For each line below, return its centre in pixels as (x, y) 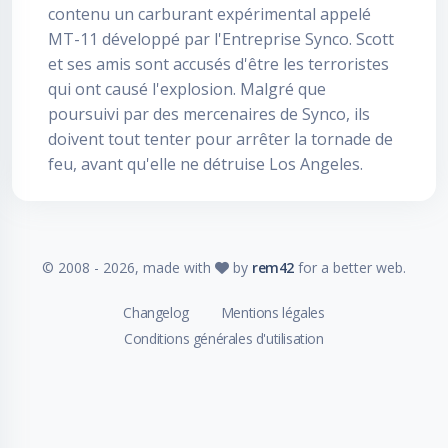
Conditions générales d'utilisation (224, 338)
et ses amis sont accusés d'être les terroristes (218, 64)
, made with (175, 267)
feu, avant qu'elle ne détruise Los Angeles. (205, 164)
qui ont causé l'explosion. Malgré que (187, 89)
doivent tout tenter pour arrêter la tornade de (220, 139)
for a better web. (350, 267)
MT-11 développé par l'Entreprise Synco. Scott (221, 39)
